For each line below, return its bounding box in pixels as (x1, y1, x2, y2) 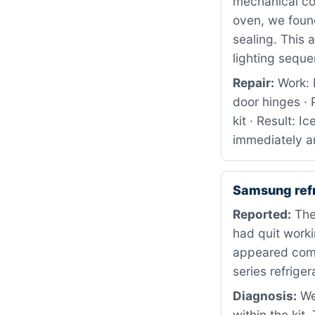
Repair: (233, 75, 274, 90)
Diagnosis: (233, 288, 297, 303)
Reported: (233, 207, 291, 221)
